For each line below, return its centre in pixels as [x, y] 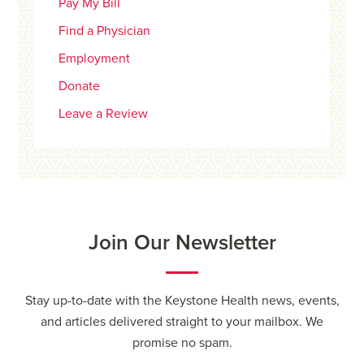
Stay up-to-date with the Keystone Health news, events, [182, 300]
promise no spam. [182, 342]
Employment [95, 59]
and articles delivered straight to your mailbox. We [182, 321]
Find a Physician [105, 31]
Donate [80, 87]
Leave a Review [104, 114]
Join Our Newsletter [182, 242]
